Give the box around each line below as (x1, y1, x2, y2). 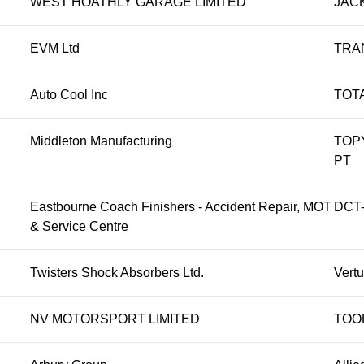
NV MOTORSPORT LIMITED (30, 312, 201, 326)
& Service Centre (30, 219, 129, 233)
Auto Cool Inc (30, 88, 109, 102)
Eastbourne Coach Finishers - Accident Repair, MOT (30, 200, 332, 214)
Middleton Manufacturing (30, 134, 173, 148)
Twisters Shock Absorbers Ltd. (30, 266, 205, 279)
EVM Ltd (30, 41, 80, 55)
